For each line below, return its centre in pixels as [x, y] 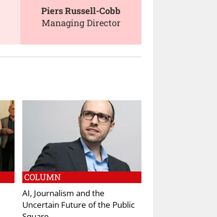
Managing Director [81, 23]
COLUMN [43, 177]
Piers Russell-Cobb [81, 11]
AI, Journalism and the [63, 193]
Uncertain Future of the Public [78, 205]
